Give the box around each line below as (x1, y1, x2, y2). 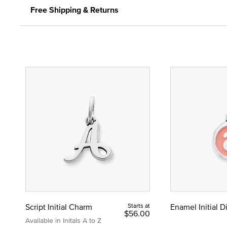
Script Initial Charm (25, 201, 92, 212)
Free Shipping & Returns (30, 4, 119, 16)
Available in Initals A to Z (25, 215, 101, 225)
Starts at (128, 201, 150, 210)
